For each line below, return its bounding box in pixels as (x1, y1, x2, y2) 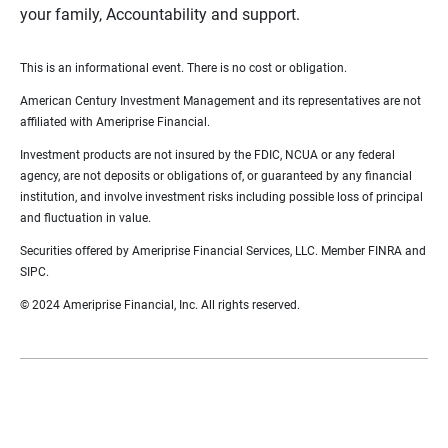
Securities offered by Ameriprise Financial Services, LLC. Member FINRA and (20, 243, 426, 258)
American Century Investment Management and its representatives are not (20, 93, 421, 108)
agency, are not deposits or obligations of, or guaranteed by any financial (20, 168, 412, 183)
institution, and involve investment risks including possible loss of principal (20, 189, 423, 204)
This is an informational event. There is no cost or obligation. (20, 60, 347, 75)
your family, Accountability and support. (20, 4, 300, 24)
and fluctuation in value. (20, 210, 151, 225)
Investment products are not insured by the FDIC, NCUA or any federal (20, 147, 395, 162)
